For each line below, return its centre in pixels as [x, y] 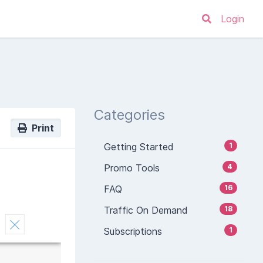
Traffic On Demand [144, 210]
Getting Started [137, 147]
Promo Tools [130, 168]
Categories [129, 115]
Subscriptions [131, 231]
